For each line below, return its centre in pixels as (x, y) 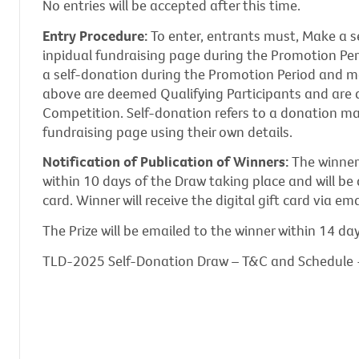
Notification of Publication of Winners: (165, 162)
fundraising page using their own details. (167, 131)
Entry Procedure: (97, 35)
